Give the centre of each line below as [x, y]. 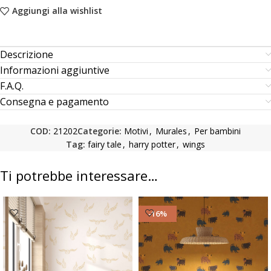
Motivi [136, 131]
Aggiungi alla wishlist [57, 11]
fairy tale [105, 144]
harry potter [152, 144]
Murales [171, 131]
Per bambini [217, 131]
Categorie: [100, 131]
